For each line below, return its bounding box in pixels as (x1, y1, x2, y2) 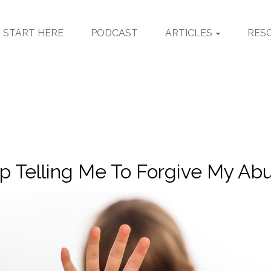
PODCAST (90, 27, 138, 39)
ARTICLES (165, 27, 212, 39)
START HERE (2, 27, 64, 39)
